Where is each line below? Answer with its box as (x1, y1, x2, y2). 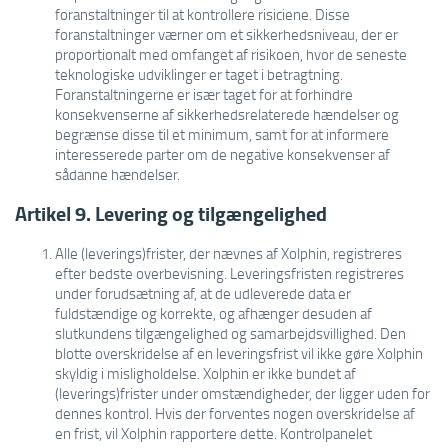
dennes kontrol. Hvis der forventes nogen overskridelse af (55, 403, 415, 423)
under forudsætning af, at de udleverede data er (55, 283, 351, 303)
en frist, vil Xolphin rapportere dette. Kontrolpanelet (55, 423, 372, 443)
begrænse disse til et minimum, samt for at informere (55, 124, 389, 144)
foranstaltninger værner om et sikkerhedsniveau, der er (55, 24, 398, 44)
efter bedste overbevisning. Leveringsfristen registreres (55, 263, 404, 283)
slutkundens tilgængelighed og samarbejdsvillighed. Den (55, 323, 406, 343)
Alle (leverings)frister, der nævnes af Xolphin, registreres (55, 243, 402, 263)
